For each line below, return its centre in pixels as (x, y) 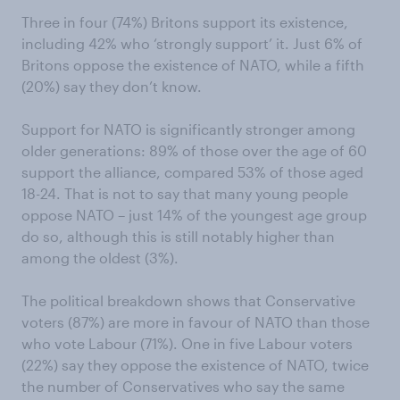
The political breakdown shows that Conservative (188, 301)
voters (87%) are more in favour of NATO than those (196, 322)
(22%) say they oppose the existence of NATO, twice (195, 365)
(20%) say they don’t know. (112, 87)
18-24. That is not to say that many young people (185, 194)
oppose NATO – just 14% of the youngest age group (194, 215)
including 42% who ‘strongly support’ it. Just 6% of (192, 44)
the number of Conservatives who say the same (183, 387)
